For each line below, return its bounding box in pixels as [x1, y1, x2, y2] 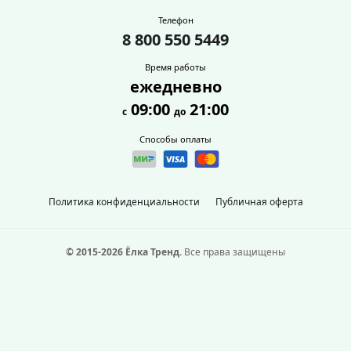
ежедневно [129, 76, 222, 97]
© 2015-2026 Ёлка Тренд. [66, 245, 182, 259]
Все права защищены [182, 245, 285, 259]
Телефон [157, 14, 194, 26]
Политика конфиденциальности [48, 195, 200, 208]
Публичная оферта [215, 195, 303, 208]
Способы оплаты [139, 133, 212, 145]
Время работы [145, 61, 206, 73]
